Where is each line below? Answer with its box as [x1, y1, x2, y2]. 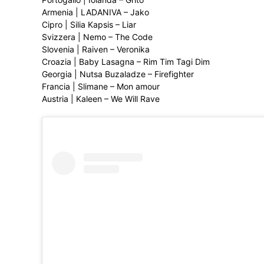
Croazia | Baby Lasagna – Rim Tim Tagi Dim [42, 57, 210, 67]
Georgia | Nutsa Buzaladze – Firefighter [42, 69, 194, 79]
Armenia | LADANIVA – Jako [42, 7, 149, 17]
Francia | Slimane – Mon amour [42, 81, 160, 91]
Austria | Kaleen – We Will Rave [42, 94, 160, 104]
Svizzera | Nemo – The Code [42, 32, 153, 42]
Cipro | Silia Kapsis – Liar [42, 19, 136, 29]
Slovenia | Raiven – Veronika [42, 44, 150, 54]
